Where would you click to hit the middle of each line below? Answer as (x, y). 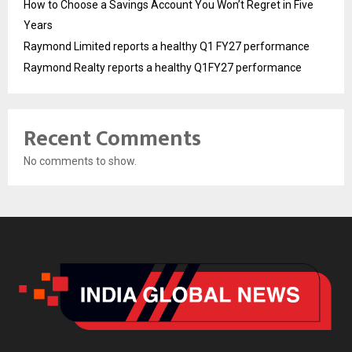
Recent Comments (112, 138)
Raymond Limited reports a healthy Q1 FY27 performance (167, 46)
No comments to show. (80, 161)
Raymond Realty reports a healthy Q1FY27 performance (163, 67)
